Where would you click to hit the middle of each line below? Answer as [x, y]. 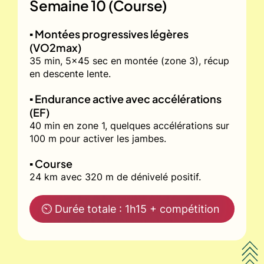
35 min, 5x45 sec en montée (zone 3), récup [129, 60]
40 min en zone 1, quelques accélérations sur [129, 125]
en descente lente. [70, 73]
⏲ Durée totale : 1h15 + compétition [131, 209]
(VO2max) [55, 47]
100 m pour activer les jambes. [98, 138]
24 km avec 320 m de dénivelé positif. [115, 176]
